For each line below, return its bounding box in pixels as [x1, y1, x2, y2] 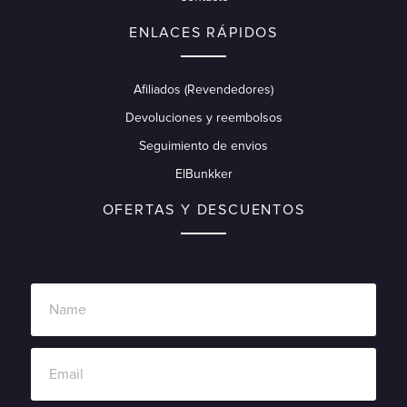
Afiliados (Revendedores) [134, 82, 273, 98]
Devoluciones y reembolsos [124, 110, 283, 126]
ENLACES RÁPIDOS [129, 24, 278, 43]
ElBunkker [174, 166, 233, 183]
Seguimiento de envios [139, 138, 268, 154]
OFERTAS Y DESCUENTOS [102, 201, 305, 220]
